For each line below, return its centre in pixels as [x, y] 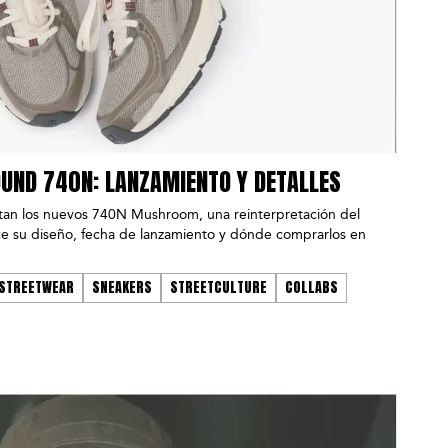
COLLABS [311, 288]
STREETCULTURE [218, 288]
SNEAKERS [122, 288]
